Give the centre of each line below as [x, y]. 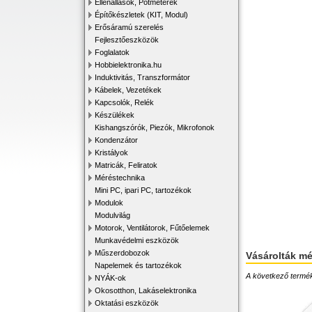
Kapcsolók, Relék [124, 102]
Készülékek [115, 115]
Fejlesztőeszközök [127, 40]
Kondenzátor [116, 140]
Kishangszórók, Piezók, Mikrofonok [155, 127]
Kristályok [111, 153]
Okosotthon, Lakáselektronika [146, 290]
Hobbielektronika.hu [128, 65]
